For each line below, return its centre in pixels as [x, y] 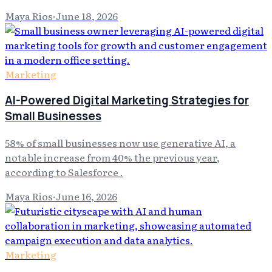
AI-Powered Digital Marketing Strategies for [127, 100]
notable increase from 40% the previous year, [112, 158]
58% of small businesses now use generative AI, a [120, 143]
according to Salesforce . [64, 172]
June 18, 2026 [87, 15]
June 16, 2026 [87, 196]
